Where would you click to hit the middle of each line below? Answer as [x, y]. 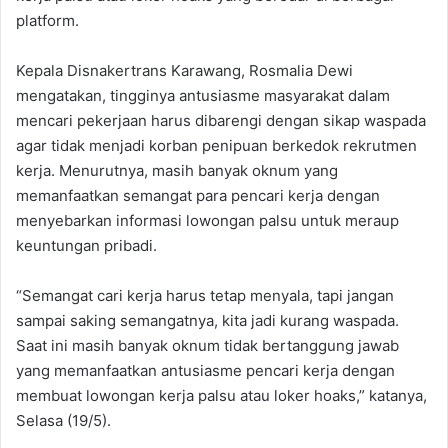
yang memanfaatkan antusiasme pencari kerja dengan [205, 371]
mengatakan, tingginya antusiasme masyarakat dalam [203, 96]
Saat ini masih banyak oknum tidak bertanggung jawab [207, 346]
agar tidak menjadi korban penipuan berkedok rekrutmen [216, 146]
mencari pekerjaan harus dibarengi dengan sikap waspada [221, 121]
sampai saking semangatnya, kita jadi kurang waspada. [207, 321]
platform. [47, 21]
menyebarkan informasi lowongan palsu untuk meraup [207, 221]
